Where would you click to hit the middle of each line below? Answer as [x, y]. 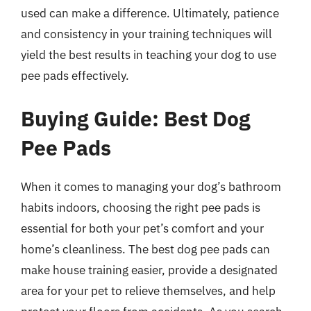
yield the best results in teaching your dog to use [149, 55]
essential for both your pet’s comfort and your [142, 228]
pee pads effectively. [75, 76]
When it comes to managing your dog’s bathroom [151, 186]
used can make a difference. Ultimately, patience [150, 13]
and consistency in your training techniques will [146, 34]
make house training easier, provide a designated [149, 270]
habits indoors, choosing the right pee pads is [141, 207]
